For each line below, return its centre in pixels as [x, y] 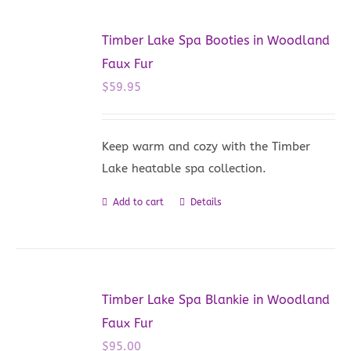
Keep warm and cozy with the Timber [206, 146]
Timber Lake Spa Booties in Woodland [216, 40]
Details [206, 202]
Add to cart [139, 202]
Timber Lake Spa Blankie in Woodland [216, 299]
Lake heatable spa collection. [185, 168]
